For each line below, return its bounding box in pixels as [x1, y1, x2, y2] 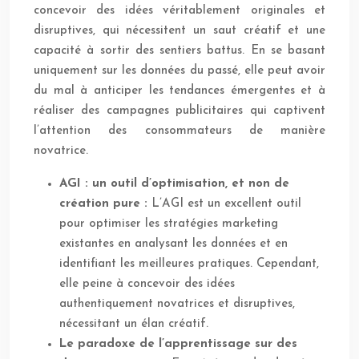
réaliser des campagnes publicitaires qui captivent [34, 105, 325, 118]
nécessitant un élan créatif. [59, 318, 208, 331]
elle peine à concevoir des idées [59, 278, 235, 291]
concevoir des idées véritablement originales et [34, 5, 325, 18]
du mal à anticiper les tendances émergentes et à [34, 85, 325, 98]
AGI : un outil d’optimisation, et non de [59, 178, 289, 191]
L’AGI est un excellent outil [151, 198, 301, 211]
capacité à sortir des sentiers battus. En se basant [34, 45, 325, 58]
